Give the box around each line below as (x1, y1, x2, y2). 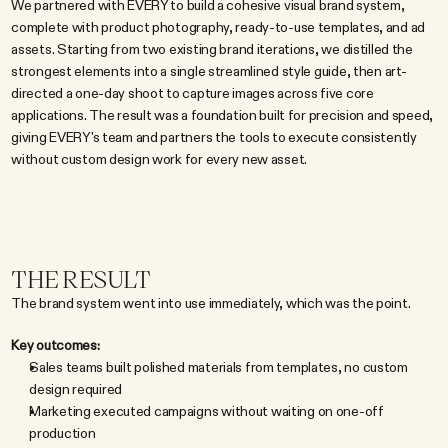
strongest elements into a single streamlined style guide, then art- (11, 62, 407, 80)
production (29, 424, 96, 442)
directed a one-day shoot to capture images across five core (11, 84, 374, 102)
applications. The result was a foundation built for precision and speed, (11, 106, 434, 124)
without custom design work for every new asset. (11, 150, 308, 168)
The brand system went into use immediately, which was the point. (11, 294, 411, 312)
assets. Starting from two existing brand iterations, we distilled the (11, 40, 413, 58)
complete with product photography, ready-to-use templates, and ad (11, 18, 426, 36)
